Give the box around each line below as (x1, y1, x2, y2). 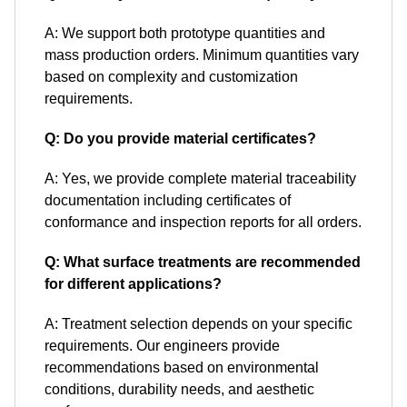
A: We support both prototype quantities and (45, 25, 325, 41)
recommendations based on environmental (45, 360, 319, 375)
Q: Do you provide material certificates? (45, 131, 316, 146)
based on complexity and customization (45, 69, 298, 84)
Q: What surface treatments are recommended (45, 254, 361, 270)
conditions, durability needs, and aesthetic (45, 382, 314, 397)
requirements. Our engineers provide (45, 338, 280, 353)
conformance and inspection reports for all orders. (45, 214, 362, 230)
